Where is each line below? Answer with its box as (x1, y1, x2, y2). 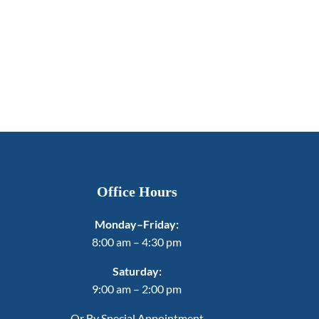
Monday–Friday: (95, 216, 179, 231)
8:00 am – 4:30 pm (92, 234, 182, 249)
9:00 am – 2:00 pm (92, 281, 182, 296)
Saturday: (112, 263, 162, 278)
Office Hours (96, 183, 177, 199)
